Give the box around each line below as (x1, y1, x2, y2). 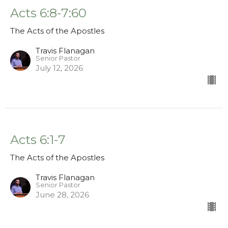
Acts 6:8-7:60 (10, 6, 87, 21)
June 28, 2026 (36, 190, 89, 200)
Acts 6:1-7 (10, 132, 66, 148)
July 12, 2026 (36, 63, 83, 73)
